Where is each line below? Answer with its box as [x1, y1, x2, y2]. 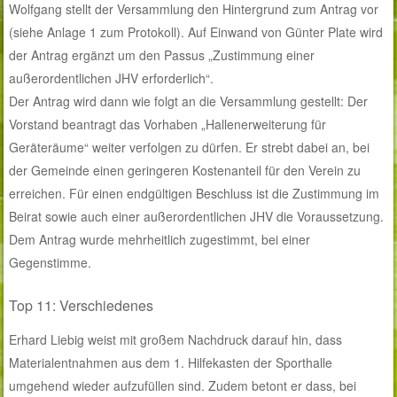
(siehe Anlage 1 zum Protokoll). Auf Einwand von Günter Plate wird [9, 23, 384, 42]
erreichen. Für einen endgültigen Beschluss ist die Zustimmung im [9, 184, 380, 203]
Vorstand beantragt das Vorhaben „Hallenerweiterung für [9, 115, 327, 134]
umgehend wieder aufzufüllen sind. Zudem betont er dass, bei [9, 377, 357, 395]
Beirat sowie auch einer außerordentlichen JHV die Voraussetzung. [9, 207, 385, 226]
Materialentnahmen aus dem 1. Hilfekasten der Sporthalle [9, 354, 333, 372]
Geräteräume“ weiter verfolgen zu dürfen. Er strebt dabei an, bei [9, 138, 370, 157]
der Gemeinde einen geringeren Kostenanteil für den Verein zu [9, 161, 362, 180]
